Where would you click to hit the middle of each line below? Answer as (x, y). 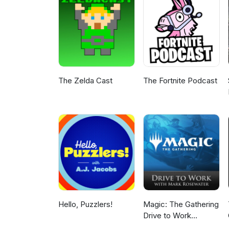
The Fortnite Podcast (180, 81)
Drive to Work (167, 216)
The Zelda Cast (85, 81)
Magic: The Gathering (181, 204)
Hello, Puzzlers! (85, 204)
